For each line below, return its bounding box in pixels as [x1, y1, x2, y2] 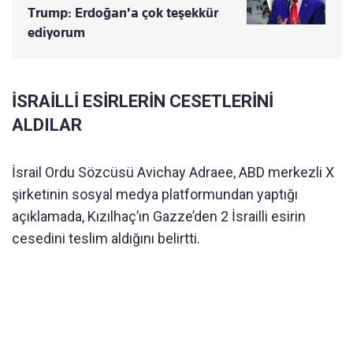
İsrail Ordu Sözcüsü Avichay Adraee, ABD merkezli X [12, 164, 334, 181]
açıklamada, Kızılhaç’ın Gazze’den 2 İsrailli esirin [12, 208, 306, 225]
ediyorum [28, 24, 85, 41]
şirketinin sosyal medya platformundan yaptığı [12, 186, 298, 203]
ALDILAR [12, 115, 82, 136]
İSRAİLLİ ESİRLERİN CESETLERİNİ [12, 91, 273, 112]
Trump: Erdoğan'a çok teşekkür [28, 5, 218, 21]
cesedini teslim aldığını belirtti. [12, 230, 200, 247]
